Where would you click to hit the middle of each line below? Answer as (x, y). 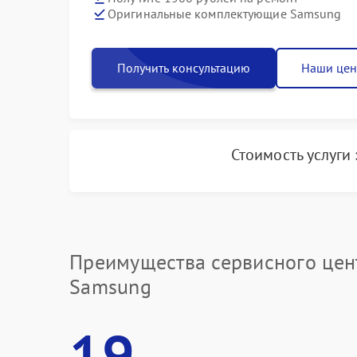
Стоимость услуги (293, 155)
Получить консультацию (184, 67)
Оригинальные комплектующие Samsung (225, 14)
